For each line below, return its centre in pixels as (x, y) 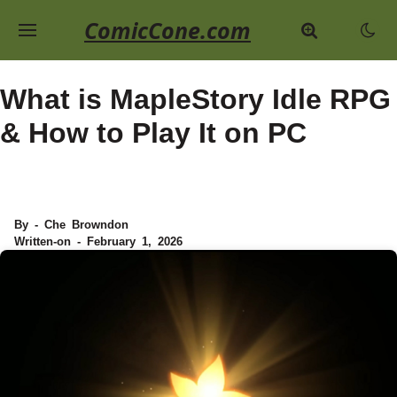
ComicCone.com (167, 30)
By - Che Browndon (71, 225)
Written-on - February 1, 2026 (98, 242)
